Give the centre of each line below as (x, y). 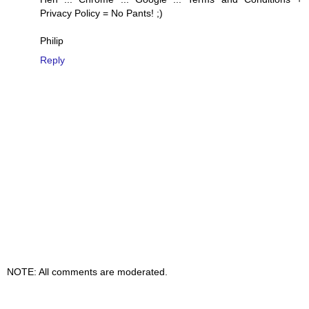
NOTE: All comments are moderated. (87, 272)
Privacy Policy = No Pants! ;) (101, 13)
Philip (52, 40)
